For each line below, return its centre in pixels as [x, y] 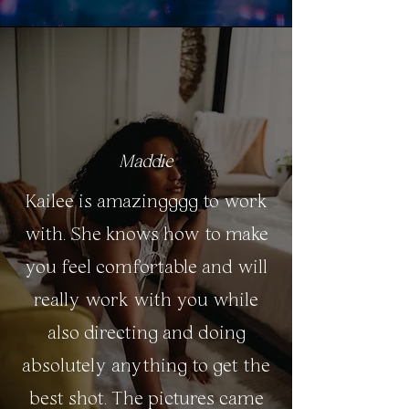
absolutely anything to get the [146, 366]
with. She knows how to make [146, 235]
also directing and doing [146, 333]
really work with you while [146, 300]
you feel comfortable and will [146, 267]
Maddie [146, 162]
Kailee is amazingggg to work [146, 202]
